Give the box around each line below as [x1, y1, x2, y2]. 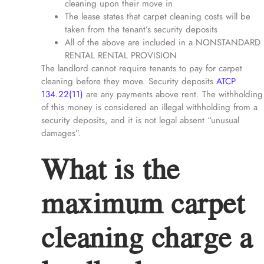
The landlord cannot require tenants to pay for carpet [41, 62, 242, 75]
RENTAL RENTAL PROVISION [65, 49, 177, 62]
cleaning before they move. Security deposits [41, 75, 216, 88]
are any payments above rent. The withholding [83, 88, 263, 101]
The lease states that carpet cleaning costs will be [65, 10, 250, 23]
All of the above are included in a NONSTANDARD [65, 36, 260, 49]
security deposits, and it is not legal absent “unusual [41, 114, 239, 127]
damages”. [41, 127, 81, 140]
